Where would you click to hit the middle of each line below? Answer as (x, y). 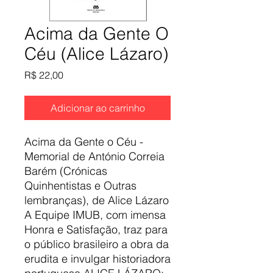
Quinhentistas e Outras (80, 185)
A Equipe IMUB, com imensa (95, 214)
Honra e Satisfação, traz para (96, 229)
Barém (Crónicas (66, 171)
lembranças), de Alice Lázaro (97, 200)
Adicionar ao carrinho (97, 108)
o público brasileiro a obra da (97, 244)
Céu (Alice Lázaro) (96, 53)
